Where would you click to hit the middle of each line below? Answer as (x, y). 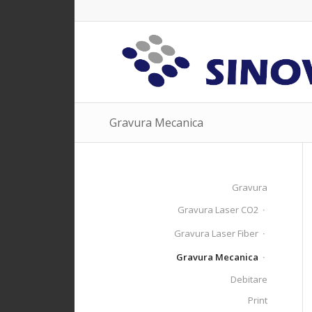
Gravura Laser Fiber (217, 233)
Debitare (249, 279)
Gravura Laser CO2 (218, 210)
